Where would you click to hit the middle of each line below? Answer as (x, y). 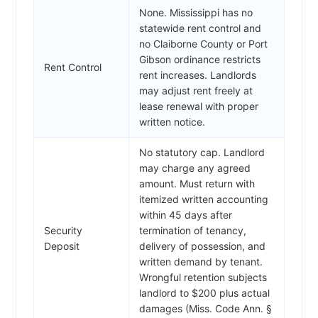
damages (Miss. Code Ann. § (205, 308)
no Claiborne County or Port (203, 43)
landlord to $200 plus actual (204, 292)
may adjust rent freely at (196, 90)
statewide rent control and (200, 28)
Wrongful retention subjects (203, 277)
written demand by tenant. (201, 261)
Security (63, 230)
